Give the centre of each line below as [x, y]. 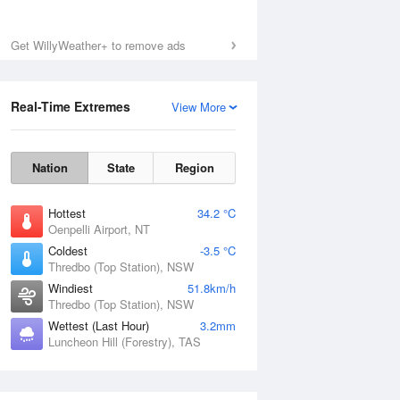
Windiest [71, 288]
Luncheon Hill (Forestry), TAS [125, 342]
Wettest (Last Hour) [99, 325]
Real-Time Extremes [71, 106]
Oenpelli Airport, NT [99, 229]
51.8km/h [212, 288]
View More [199, 107]
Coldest [68, 250]
